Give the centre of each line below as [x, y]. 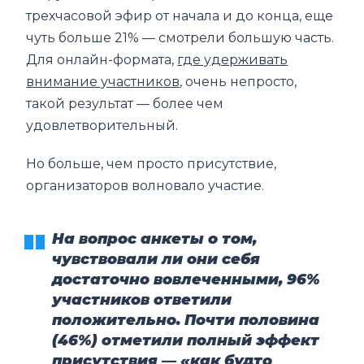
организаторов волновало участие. [145, 185]
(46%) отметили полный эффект [186, 340]
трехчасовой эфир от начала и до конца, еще [180, 15]
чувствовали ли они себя [156, 259]
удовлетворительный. [102, 125]
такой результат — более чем [125, 103]
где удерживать [233, 59]
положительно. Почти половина [186, 320]
